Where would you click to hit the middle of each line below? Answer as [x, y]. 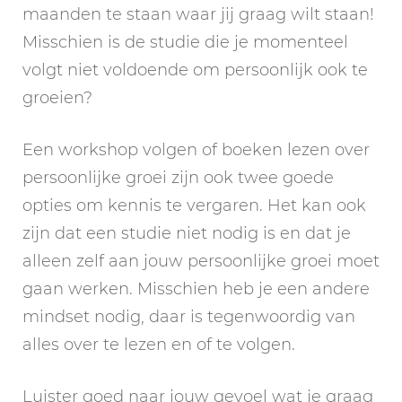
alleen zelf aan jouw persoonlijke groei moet [201, 261]
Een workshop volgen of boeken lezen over [196, 149]
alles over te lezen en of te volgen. [159, 344]
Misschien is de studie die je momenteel [185, 42]
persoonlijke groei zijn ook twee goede [178, 177]
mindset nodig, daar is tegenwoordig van [189, 316]
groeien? [57, 97]
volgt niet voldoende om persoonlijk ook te [195, 70]
